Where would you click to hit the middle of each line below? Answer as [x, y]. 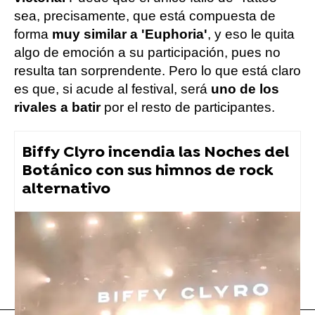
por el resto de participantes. [189, 107]
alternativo [66, 189]
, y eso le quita [251, 34]
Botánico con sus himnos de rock [147, 171]
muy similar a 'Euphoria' [130, 34]
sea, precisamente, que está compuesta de [145, 15]
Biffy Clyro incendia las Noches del [155, 153]
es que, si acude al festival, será [112, 89]
